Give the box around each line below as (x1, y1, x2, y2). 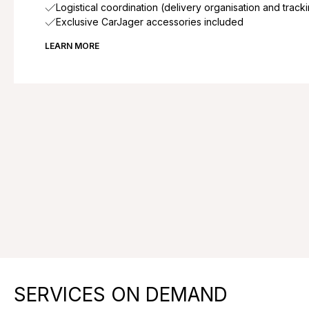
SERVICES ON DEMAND (14, 283, 228, 306)
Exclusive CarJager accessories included (56, 16, 243, 28)
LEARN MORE (45, 41, 99, 51)
